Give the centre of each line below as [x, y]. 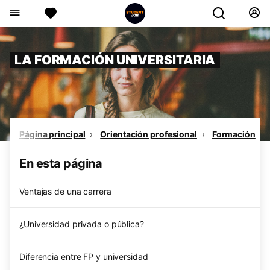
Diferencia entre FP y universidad [84, 256]
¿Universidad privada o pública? [82, 224]
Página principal [52, 134]
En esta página [61, 163]
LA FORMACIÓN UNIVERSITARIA [115, 60]
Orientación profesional [149, 134]
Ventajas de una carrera [65, 191]
